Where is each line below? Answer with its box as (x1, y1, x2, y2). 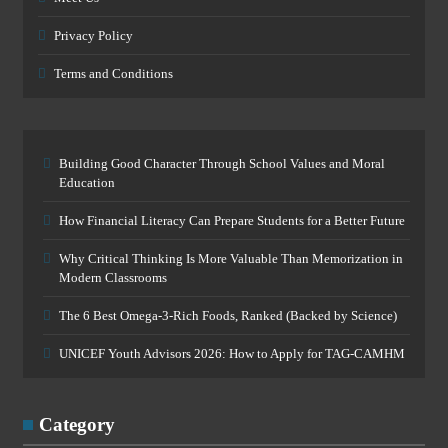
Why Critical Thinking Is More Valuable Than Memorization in (59, 251, 403, 266)
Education (59, 175, 115, 190)
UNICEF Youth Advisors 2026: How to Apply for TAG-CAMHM (59, 346, 405, 361)
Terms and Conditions (54, 66, 173, 81)
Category (39, 414, 115, 435)
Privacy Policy (54, 28, 133, 43)
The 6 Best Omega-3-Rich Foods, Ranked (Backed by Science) (59, 308, 397, 323)
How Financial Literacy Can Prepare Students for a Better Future (59, 213, 405, 228)
